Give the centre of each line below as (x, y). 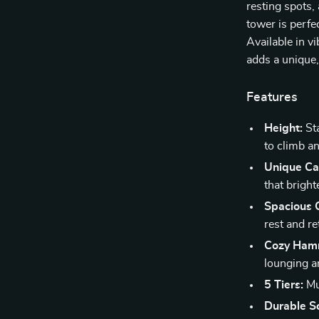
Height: (284, 128)
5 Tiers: (284, 285)
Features (272, 98)
